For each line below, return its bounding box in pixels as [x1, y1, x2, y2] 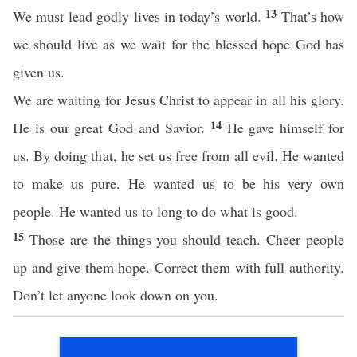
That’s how [280, 6, 345, 25]
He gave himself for [226, 118, 345, 137]
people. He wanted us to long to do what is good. [13, 202, 298, 221]
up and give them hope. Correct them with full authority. [13, 257, 344, 277]
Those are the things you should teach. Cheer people [29, 229, 345, 249]
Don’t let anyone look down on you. [13, 285, 218, 304]
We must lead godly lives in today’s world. [13, 6, 266, 25]
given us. [13, 62, 65, 81]
